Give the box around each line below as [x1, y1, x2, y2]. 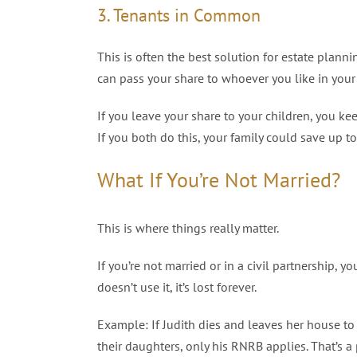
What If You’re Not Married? [97, 166, 340, 193]
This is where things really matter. [97, 220, 279, 237]
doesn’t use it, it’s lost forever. [97, 279, 257, 296]
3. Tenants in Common [97, 3, 261, 26]
